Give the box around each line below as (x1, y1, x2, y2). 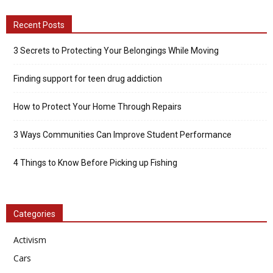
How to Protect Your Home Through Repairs (13, 102, 182, 112)
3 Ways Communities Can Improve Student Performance (13, 130, 232, 140)
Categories (13, 209, 55, 219)
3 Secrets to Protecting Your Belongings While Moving (13, 46, 219, 55)
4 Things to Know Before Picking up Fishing (13, 158, 177, 168)
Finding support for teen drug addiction (13, 74, 162, 83)
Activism (13, 234, 46, 246)
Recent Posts (13, 20, 65, 30)
